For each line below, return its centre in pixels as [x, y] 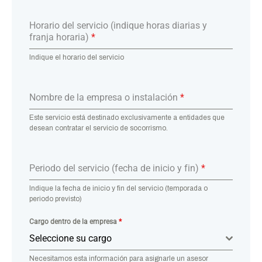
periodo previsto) [56, 199]
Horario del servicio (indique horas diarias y [118, 25]
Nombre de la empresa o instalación [105, 97]
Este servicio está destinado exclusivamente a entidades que [127, 117]
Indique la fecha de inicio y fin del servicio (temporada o [118, 188]
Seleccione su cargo [70, 238]
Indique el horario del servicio [77, 57]
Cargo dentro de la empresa [74, 221]
